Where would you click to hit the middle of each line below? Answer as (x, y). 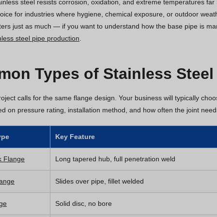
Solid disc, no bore (84, 203)
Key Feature (75, 136)
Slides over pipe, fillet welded (100, 181)
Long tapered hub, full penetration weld (115, 159)
